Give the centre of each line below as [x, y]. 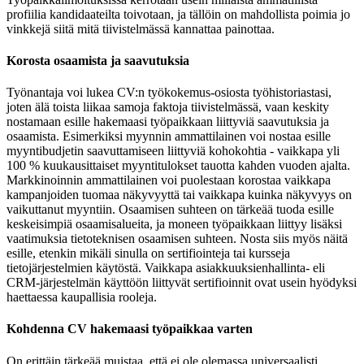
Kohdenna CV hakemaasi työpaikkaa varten [130, 329]
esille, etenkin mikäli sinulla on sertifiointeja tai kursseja [148, 253]
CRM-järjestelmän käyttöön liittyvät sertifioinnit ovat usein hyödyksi [182, 283]
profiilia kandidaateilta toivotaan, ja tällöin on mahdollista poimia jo [178, 14]
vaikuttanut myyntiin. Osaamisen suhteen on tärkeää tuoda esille [170, 210]
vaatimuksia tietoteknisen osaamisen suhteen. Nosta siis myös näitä [177, 239]
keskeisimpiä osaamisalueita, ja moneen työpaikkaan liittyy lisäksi [174, 224]
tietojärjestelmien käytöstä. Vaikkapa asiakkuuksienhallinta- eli [166, 268]
